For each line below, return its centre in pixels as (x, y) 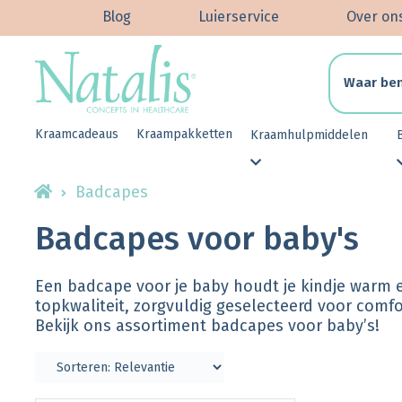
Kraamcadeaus (77, 134)
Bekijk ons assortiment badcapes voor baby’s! (207, 326)
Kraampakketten (184, 134)
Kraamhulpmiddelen (309, 135)
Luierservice (239, 17)
